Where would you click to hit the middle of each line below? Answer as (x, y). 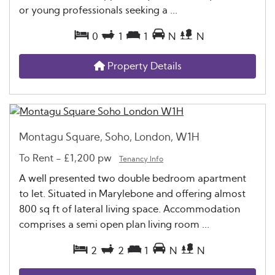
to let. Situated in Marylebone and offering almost (132, 194)
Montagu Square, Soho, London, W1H (109, 137)
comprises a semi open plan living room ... (114, 224)
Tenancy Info (141, 159)
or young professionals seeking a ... (98, 10)
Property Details (143, 66)
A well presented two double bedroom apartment (133, 178)
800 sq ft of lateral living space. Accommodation (130, 209)
